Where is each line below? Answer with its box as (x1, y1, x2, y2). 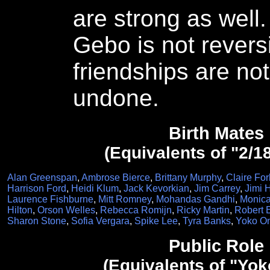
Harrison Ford (7, 183, 66, 193)
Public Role (169, 236, 264, 256)
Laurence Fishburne (7, 194, 93, 204)
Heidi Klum (71, 183, 119, 193)
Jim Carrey (194, 183, 240, 193)
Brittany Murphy (155, 172, 221, 183)
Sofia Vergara (71, 216, 130, 226)
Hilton (7, 205, 33, 215)
